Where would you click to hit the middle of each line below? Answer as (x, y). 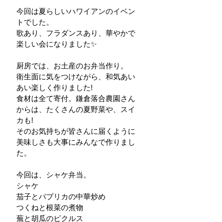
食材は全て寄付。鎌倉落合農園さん (76, 98)
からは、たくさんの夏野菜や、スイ (76, 109)
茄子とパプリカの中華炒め (61, 196)
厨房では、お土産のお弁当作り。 (72, 65)
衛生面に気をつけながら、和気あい (76, 76)
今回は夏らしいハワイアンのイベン (76, 11)
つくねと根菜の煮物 (50, 207)
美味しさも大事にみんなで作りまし (76, 142)
